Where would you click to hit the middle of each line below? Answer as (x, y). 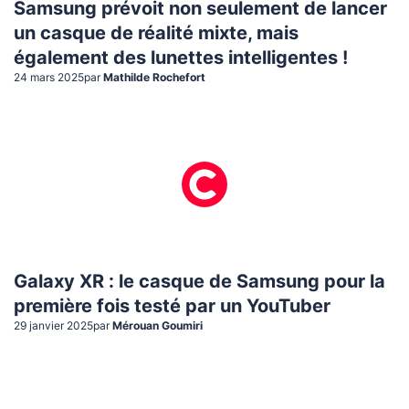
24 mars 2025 (49, 77)
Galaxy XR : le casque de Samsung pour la (199, 282)
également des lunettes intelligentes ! (181, 58)
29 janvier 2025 (53, 325)
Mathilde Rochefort (154, 77)
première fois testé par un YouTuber (172, 306)
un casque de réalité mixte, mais (156, 33)
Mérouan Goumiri (157, 325)
